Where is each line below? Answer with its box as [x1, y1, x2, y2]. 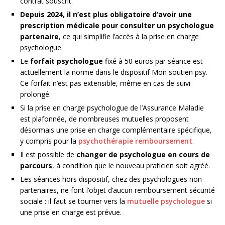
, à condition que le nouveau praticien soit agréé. [52, 161, 210, 171]
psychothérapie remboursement [78, 136, 192, 146]
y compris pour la [20, 136, 78, 146]
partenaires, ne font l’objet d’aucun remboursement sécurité [20, 185, 215, 195]
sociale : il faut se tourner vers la [20, 196, 127, 206]
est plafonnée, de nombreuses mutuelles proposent [20, 114, 189, 124]
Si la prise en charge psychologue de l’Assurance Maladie [20, 103, 204, 113]
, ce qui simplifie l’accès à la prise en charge [59, 32, 199, 42]
